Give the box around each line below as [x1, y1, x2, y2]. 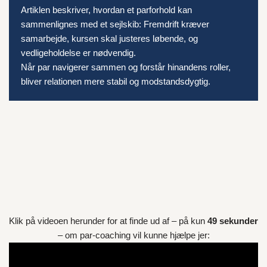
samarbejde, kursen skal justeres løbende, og [21, 33, 198, 44]
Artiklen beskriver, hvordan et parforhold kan [21, 5, 192, 15]
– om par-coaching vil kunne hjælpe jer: [57, 230, 210, 240]
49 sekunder [207, 216, 258, 226]
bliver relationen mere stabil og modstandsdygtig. [21, 76, 210, 86]
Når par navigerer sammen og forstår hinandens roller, [21, 62, 231, 72]
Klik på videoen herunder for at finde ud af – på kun [9, 216, 207, 226]
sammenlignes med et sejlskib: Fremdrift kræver [21, 19, 209, 29]
